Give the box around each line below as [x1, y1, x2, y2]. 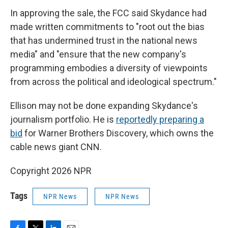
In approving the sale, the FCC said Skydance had [10, 8, 207, 19]
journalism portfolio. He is [10, 114, 116, 125]
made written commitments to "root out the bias [10, 21, 205, 33]
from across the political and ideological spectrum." [10, 76, 217, 88]
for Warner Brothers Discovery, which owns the [22, 128, 214, 139]
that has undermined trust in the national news [10, 35, 197, 46]
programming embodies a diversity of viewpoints [10, 63, 208, 74]
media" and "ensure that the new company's [10, 49, 186, 60]
